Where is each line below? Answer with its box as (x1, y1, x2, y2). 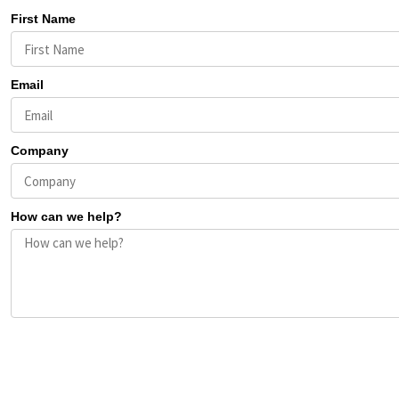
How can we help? (10, 209, 122, 224)
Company (10, 143, 69, 158)
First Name (10, 12, 76, 26)
